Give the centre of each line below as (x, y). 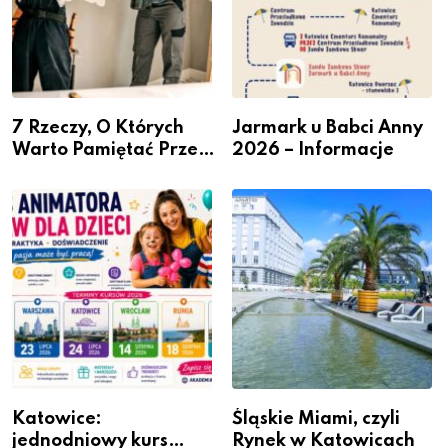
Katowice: (57, 418)
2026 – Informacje (313, 149)
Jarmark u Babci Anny (327, 127)
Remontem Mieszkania (111, 171)
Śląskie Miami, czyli (316, 418)
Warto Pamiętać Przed (111, 149)
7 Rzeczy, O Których (98, 127)
